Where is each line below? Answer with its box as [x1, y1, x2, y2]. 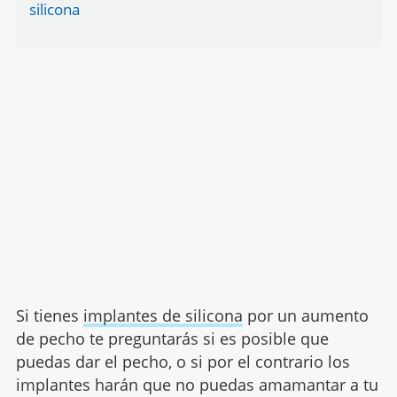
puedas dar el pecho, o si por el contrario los [15, 351, 350, 372]
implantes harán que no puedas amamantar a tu [15, 374, 378, 395]
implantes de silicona [82, 305, 243, 326]
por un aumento [242, 305, 369, 326]
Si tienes [15, 305, 83, 326]
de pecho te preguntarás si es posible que [15, 328, 329, 349]
